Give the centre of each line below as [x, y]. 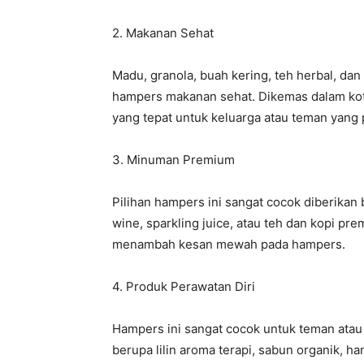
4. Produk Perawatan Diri [184, 286]
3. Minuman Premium [173, 160]
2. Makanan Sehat [163, 33]
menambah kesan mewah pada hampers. [229, 244]
